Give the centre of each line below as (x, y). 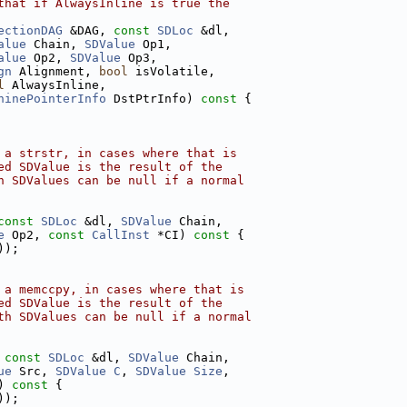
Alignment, (55, 71)
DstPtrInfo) (150, 99)
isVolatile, (172, 71)
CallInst (121, 235)
